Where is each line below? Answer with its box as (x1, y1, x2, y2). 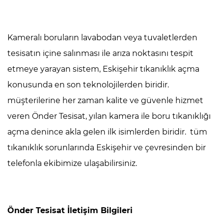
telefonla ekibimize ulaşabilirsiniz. (7, 159, 137, 168)
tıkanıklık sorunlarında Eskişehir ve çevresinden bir (7, 143, 206, 152)
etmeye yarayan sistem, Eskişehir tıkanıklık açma (7, 64, 199, 74)
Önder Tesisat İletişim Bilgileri (7, 206, 133, 215)
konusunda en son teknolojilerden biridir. (7, 80, 169, 89)
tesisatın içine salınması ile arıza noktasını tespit (7, 49, 193, 58)
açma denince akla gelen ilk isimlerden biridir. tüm (7, 127, 207, 137)
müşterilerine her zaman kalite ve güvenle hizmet (7, 96, 203, 105)
